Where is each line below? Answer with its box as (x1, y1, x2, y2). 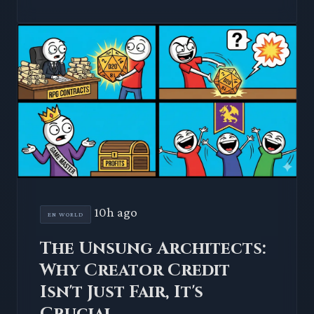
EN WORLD (48, 210, 83, 218)
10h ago (94, 204, 137, 219)
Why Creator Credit (40, 259, 230, 282)
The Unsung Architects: (40, 237, 266, 260)
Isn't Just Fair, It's (40, 280, 203, 303)
